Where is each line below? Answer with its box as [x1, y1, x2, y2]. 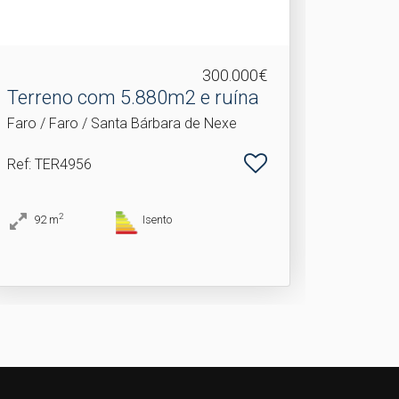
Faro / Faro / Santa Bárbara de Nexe [7, 114, 238, 132]
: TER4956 [28, 155, 93, 173]
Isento [142, 212, 172, 226]
